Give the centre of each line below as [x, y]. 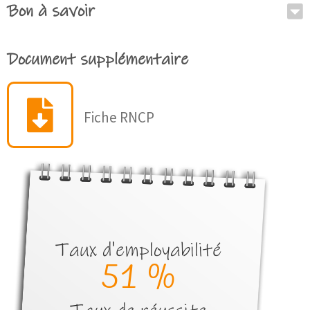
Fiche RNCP [119, 117]
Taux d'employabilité [138, 251]
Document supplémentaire [98, 60]
